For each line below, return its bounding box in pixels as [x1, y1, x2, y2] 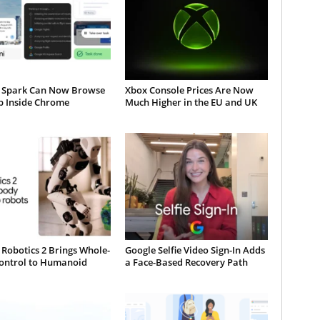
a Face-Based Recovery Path [124, 256, 248, 269]
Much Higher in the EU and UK [124, 96, 257, 109]
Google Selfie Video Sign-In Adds [124, 244, 265, 257]
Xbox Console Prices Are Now [124, 84, 254, 97]
